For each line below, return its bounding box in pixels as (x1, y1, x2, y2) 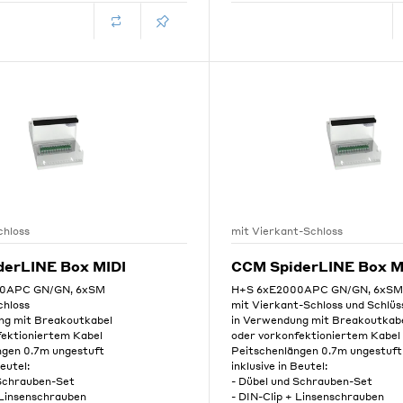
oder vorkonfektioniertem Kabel (231, 329, 401, 342)
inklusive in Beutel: (231, 360, 328, 372)
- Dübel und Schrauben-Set (231, 375, 373, 388)
